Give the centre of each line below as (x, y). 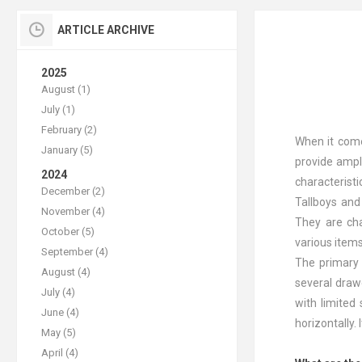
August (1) (66, 89)
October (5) (68, 232)
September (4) (75, 252)
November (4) (73, 211)
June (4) (60, 312)
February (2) (69, 130)
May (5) (59, 333)
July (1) (58, 109)
